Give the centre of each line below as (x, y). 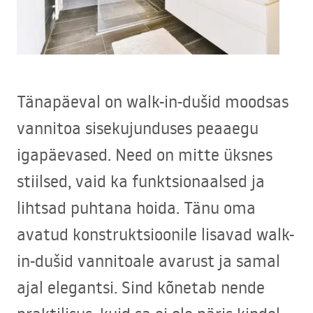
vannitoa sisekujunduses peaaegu (138, 128)
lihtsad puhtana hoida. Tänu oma (136, 208)
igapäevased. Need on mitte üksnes (145, 154)
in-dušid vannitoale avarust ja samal (148, 261)
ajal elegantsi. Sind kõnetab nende (141, 287)
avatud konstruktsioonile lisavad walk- (155, 234)
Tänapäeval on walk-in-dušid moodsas (153, 101)
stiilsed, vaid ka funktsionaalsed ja (141, 181)
